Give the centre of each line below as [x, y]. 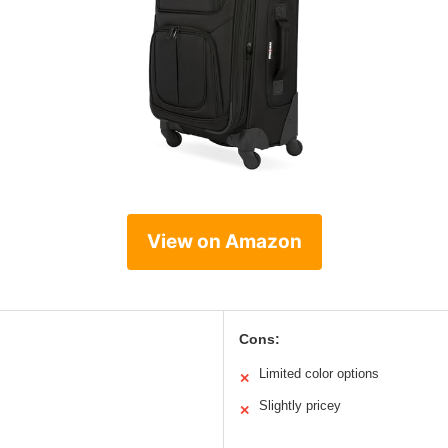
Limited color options [319, 374]
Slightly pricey [300, 406]
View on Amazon [224, 242]
